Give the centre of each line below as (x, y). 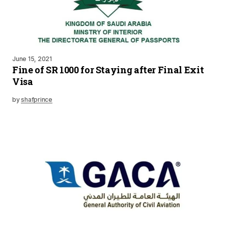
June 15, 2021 (32, 59)
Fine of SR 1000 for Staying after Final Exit (108, 70)
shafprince (37, 99)
